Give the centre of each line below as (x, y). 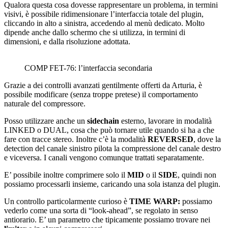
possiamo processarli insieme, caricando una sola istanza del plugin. (112, 184)
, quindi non (197, 175)
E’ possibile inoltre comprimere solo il (66, 175)
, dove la (207, 139)
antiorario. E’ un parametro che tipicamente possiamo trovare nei (107, 220)
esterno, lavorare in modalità (165, 121)
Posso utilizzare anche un (46, 121)
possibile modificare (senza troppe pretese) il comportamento (101, 95)
